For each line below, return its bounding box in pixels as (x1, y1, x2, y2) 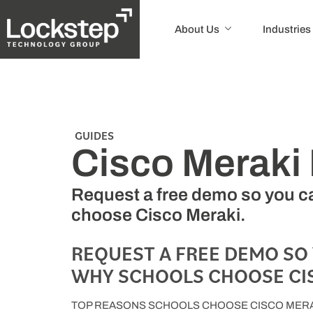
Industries (262, 23, 311, 35)
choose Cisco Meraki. (71, 205, 246, 224)
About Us (174, 23, 219, 35)
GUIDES (75, 128, 114, 143)
